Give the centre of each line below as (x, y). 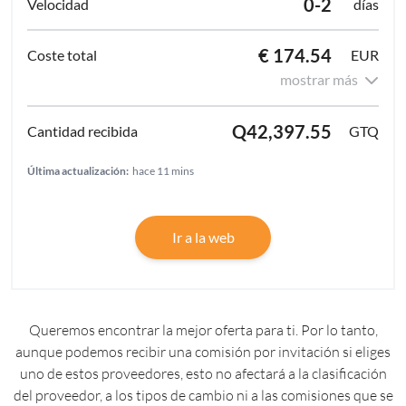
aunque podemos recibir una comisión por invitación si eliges (203, 352)
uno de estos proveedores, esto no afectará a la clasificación (203, 374)
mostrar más (319, 80)
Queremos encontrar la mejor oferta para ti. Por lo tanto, (203, 330)
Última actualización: (78, 171)
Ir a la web (203, 237)
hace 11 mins (163, 171)
